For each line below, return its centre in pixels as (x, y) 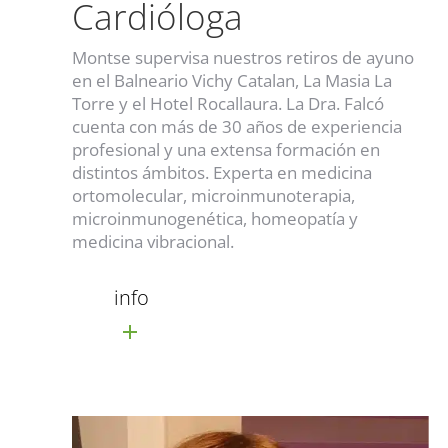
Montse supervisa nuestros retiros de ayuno (243, 57)
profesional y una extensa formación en (226, 149)
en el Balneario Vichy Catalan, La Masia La (232, 80)
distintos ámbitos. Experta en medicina (222, 172)
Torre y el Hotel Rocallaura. (179, 103)
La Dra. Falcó (335, 103)
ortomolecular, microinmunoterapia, (213, 195)
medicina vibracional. (153, 241)
